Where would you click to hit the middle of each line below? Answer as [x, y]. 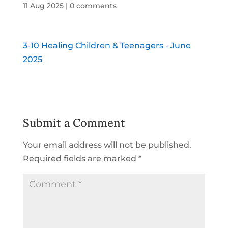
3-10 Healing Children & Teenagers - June [107, 45]
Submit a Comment [74, 122]
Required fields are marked [80, 158]
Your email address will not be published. [107, 145]
